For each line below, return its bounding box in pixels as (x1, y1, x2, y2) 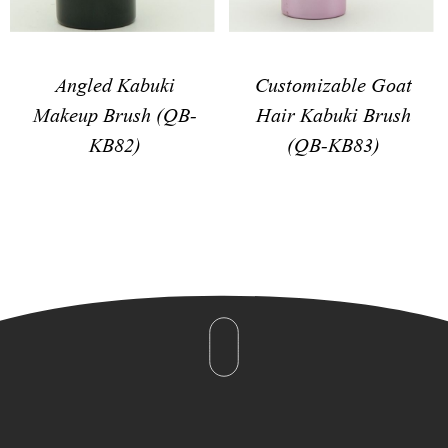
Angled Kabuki (54, 66, 175, 100)
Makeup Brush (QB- (32, 96, 197, 130)
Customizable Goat (255, 66, 412, 100)
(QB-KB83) (287, 126, 380, 160)
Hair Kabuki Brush (256, 96, 411, 130)
